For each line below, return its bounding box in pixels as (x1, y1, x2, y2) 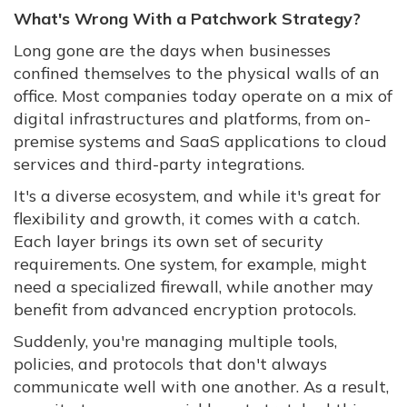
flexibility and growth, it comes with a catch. (14, 208, 360, 230)
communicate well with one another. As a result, (14, 376, 389, 398)
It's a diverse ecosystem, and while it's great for (14, 185, 381, 207)
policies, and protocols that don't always (14, 353, 327, 375)
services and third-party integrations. (14, 154, 304, 175)
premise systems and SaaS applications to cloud (14, 131, 387, 153)
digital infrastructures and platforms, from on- (14, 108, 371, 130)
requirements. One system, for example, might (14, 253, 367, 275)
